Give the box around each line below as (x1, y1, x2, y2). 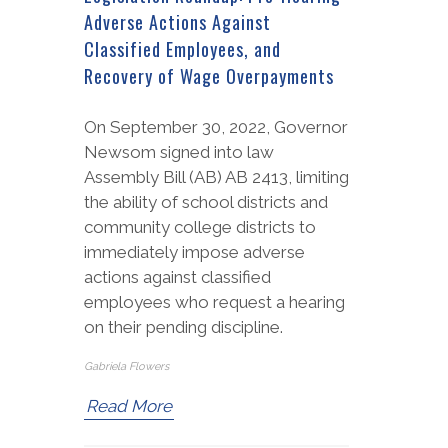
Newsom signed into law (84, 142, 274, 163)
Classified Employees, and (84, 36, 281, 63)
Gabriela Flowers (84, 360, 169, 374)
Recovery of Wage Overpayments (84, 63, 334, 90)
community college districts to (84, 217, 316, 238)
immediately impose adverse (84, 242, 305, 263)
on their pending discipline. (84, 317, 283, 338)
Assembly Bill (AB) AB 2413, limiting (84, 167, 349, 188)
